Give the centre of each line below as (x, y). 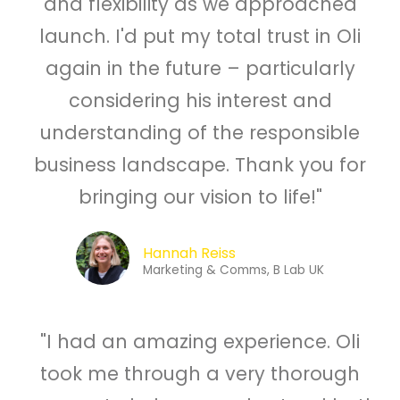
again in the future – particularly (200, 69)
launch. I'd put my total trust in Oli (200, 37)
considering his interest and (200, 101)
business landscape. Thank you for (200, 165)
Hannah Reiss (189, 254)
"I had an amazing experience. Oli (200, 342)
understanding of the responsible (200, 133)
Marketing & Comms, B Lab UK (233, 271)
